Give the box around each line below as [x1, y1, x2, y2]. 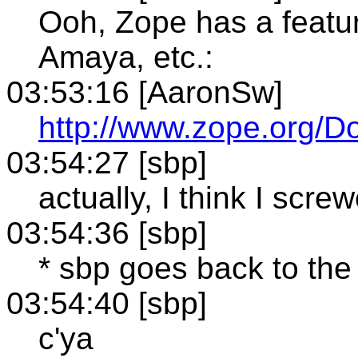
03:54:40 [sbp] [6, 285, 207, 320]
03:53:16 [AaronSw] [6, 74, 283, 109]
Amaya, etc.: [38, 39, 213, 74]
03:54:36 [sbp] [6, 215, 207, 250]
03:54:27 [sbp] [6, 145, 207, 180]
